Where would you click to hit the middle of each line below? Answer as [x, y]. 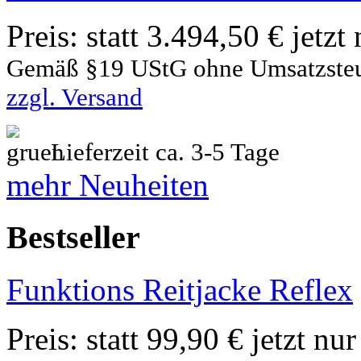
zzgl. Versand [75, 98]
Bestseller [73, 237]
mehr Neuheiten [108, 185]
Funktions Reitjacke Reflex [180, 289]
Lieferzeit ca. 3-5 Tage [162, 152]
